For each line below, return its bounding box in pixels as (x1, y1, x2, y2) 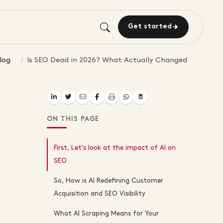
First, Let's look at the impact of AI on (54, 145, 176, 151)
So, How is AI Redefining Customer (54, 178, 163, 184)
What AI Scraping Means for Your (54, 210, 159, 217)
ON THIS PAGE (47, 116, 100, 122)
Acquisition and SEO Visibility (54, 191, 145, 197)
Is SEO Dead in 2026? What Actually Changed (27, 57, 187, 64)
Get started (128, 23, 172, 30)
